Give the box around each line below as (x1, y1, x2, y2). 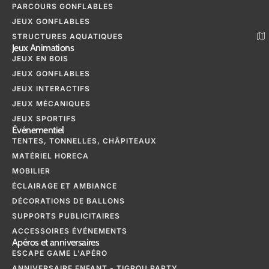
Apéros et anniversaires (12, 237, 100, 249)
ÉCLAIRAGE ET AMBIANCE (12, 181, 117, 191)
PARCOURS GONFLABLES (12, 2, 113, 11)
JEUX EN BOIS (12, 54, 68, 64)
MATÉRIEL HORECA (12, 151, 89, 161)
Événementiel (12, 124, 64, 136)
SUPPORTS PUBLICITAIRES (12, 211, 120, 221)
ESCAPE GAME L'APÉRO (12, 249, 107, 258)
